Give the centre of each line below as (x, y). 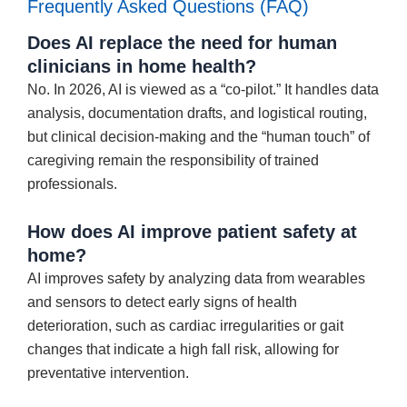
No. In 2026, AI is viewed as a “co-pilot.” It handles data (203, 89)
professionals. (72, 184)
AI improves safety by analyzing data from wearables (196, 278)
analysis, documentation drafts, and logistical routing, (197, 113)
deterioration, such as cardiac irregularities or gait (185, 325)
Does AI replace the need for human (182, 42)
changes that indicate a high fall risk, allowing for (183, 349)
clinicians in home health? (142, 66)
